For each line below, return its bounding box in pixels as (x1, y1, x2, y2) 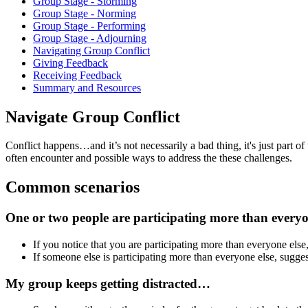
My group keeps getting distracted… (5, 276, 210, 291)
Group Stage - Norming (33, 7, 136, 19)
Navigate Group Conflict (5, 107, 180, 126)
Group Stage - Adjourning (33, 32, 146, 44)
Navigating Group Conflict (33, 44, 150, 56)
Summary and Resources (33, 81, 141, 93)
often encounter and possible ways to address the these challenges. (5, 152, 292, 164)
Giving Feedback (33, 56, 108, 69)
